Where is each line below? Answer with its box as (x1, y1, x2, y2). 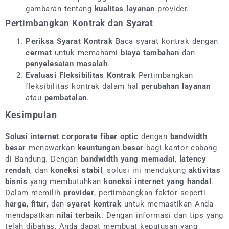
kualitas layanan (94, 4, 155, 14)
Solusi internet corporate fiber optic (5, 132, 139, 142)
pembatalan (44, 93, 87, 103)
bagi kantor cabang (143, 143, 217, 153)
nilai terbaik (57, 211, 101, 220)
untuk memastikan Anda (121, 199, 213, 209)
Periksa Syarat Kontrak (26, 37, 112, 47)
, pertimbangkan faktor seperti (94, 188, 205, 198)
